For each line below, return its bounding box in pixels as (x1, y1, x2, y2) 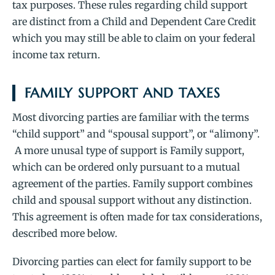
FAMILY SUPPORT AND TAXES (25, 84, 221, 101)
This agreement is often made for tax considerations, (12, 210, 262, 223)
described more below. (12, 227, 117, 239)
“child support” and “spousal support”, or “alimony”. (12, 127, 260, 140)
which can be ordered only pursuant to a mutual (12, 160, 240, 173)
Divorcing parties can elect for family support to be (12, 255, 251, 268)
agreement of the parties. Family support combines (12, 177, 253, 190)
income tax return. (12, 48, 100, 61)
